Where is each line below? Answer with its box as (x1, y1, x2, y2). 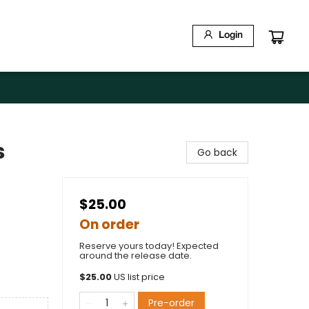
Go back (197, 146, 237, 159)
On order (79, 215, 139, 234)
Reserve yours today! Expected (79, 239, 219, 252)
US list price (114, 271, 165, 283)
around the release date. (79, 249, 192, 262)
